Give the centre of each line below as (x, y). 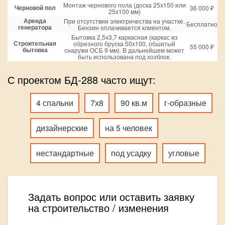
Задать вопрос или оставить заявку (111, 196)
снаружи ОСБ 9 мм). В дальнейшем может (124, 50)
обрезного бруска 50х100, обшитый (124, 43)
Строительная (35, 43)
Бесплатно (202, 24)
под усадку (131, 153)
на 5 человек (129, 128)
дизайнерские (62, 128)
